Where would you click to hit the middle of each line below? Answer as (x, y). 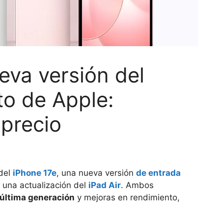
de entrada (158, 173)
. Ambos (137, 185)
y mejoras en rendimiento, (127, 197)
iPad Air (105, 185)
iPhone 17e (35, 173)
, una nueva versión (96, 173)
